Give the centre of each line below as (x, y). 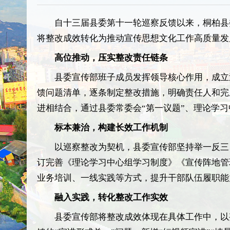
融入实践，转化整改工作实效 (111, 197)
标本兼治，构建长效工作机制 (111, 128)
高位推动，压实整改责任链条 (111, 58)
